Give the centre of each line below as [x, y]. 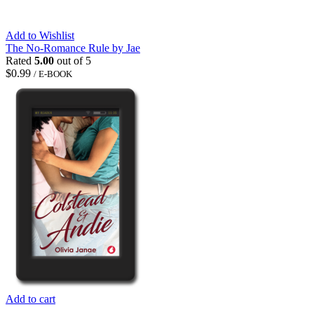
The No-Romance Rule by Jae [73, 48]
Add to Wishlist [40, 35]
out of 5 [73, 60]
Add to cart [30, 299]
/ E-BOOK [53, 74]
